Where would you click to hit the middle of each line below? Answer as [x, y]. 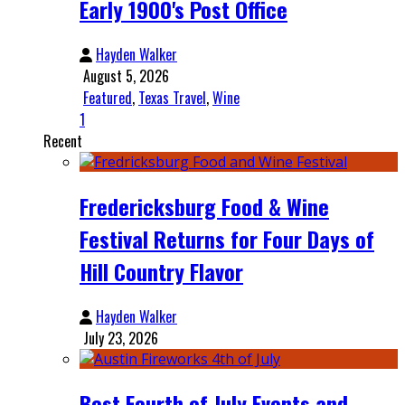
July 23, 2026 [121, 338]
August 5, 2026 [126, 76]
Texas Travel [172, 98]
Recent [63, 141]
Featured [108, 98]
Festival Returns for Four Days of [227, 239]
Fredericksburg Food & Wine [204, 207]
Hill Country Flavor [161, 272]
